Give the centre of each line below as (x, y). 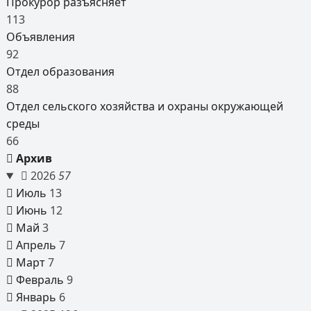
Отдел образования (60, 72)
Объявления (40, 37)
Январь (36, 297)
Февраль (40, 280)
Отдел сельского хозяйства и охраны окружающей (144, 106)
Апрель (36, 245)
